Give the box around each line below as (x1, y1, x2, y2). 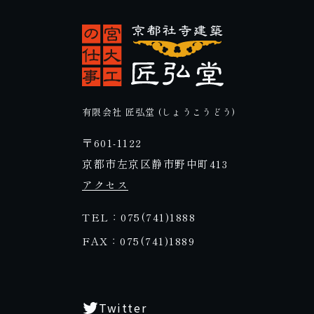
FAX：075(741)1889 (82, 233, 195, 249)
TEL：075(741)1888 (82, 210, 196, 225)
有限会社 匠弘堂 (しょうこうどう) (82, 105, 236, 119)
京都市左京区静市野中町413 (82, 156, 228, 172)
